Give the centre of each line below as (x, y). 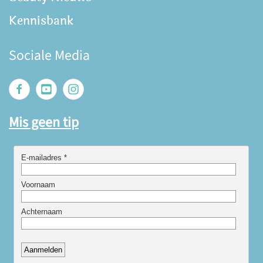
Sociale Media (49, 56)
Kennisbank (41, 21)
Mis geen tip (44, 123)
